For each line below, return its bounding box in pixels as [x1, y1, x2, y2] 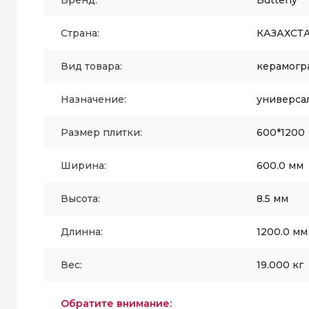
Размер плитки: [61, 126, 142, 139]
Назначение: [61, 93, 126, 106]
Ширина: [61, 159, 106, 172]
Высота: [61, 192, 100, 205]
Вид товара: [61, 60, 122, 72]
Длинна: [61, 226, 103, 238]
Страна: [61, 27, 99, 39]
